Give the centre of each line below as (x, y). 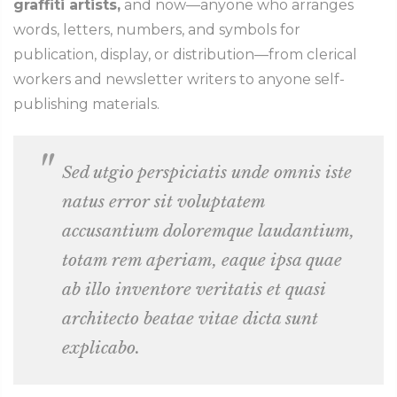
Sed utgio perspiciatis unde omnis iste (207, 171)
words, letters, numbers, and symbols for (157, 30)
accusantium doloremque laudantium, (208, 230)
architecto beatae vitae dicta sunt (190, 318)
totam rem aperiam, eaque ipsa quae (202, 259)
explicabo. (101, 347)
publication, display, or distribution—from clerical (185, 54)
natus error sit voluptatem (163, 201)
